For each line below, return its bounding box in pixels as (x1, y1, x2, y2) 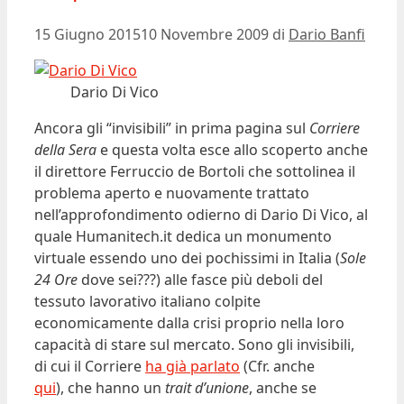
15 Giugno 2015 (34, 23, 141, 44)
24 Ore (34, 269, 78, 289)
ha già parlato (145, 355, 240, 376)
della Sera (34, 139, 96, 160)
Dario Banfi (289, 23, 365, 44)
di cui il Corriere (34, 355, 145, 376)
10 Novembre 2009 (141, 23, 269, 44)
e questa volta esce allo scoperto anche (96, 139, 368, 160)
